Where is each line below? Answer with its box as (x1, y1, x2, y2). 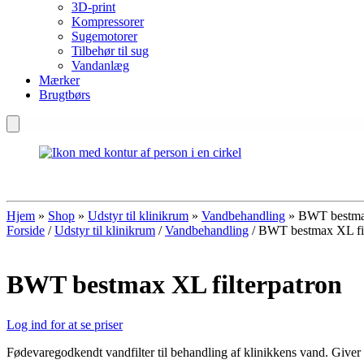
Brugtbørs (39, 88, 90, 102)
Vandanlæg (71, 58, 129, 72)
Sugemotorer (71, 29, 137, 43)
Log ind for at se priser (6, 317, 123, 331)
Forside (6, 223, 45, 237)
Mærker (39, 73, 80, 87)
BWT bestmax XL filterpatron (6, 270, 342, 300)
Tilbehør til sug (71, 44, 149, 58)
